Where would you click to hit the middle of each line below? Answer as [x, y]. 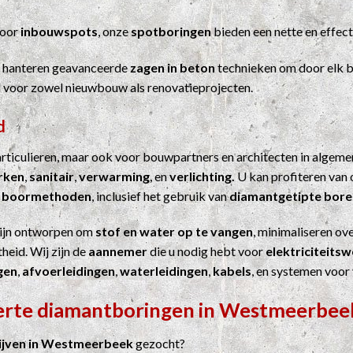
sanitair [52, 176]
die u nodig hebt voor [206, 251]
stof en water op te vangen [174, 232]
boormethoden [46, 195]
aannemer [118, 251]
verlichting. [203, 176]
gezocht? [159, 344]
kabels [232, 271]
